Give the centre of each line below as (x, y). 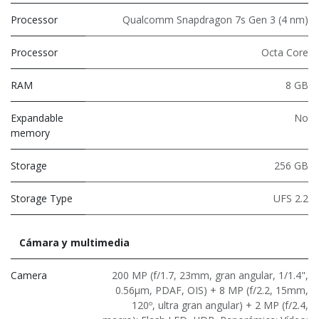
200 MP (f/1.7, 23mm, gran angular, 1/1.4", (210, 275)
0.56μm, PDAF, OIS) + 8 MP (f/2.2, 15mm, (212, 290)
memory (30, 132)
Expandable (37, 117)
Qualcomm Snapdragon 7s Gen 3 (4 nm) (215, 19)
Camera (29, 275)
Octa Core (285, 52)
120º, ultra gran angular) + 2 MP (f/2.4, (220, 305)
